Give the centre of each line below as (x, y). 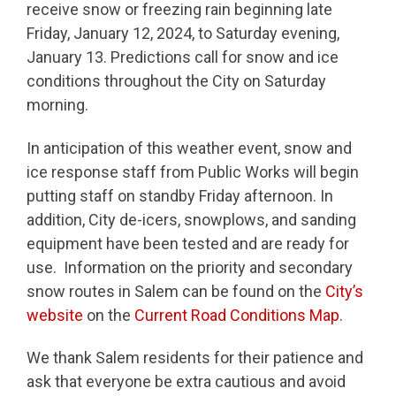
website (55, 315)
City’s (344, 291)
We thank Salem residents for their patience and (195, 358)
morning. (57, 105)
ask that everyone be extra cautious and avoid (186, 382)
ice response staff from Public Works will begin (193, 171)
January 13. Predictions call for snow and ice (183, 57)
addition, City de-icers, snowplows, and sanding (191, 219)
